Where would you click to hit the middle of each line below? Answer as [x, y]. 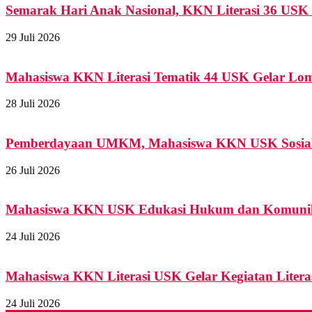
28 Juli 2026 [33, 104]
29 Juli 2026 [33, 37]
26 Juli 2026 [33, 170]
